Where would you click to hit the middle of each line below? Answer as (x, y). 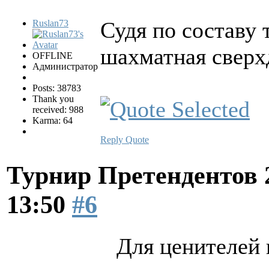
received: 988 (58, 109)
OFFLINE (53, 55)
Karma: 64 (53, 120)
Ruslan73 (50, 23)
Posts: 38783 (57, 88)
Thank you (53, 98)
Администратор (65, 66)
